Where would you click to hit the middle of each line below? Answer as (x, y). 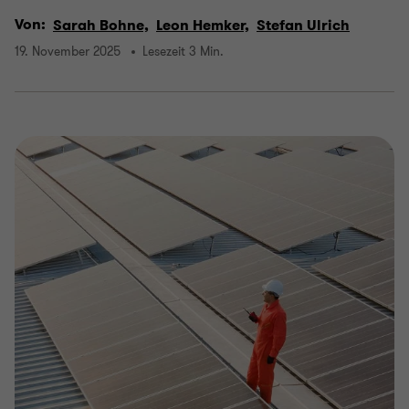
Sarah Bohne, (101, 26)
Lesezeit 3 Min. (183, 52)
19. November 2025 (68, 52)
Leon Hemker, (203, 26)
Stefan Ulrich (303, 26)
